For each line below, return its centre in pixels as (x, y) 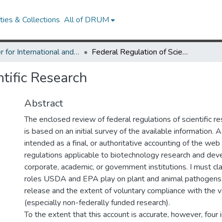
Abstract (44, 103)
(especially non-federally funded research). (97, 203)
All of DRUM (87, 20)
